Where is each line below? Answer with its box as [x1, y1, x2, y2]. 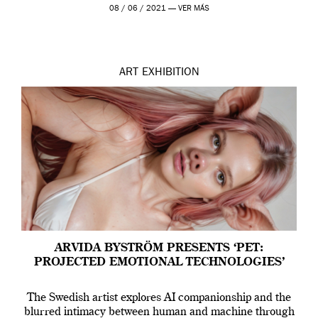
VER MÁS [177, 5, 209, 13]
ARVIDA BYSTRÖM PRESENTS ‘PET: [55, 243, 263, 255]
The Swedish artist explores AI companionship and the [27, 292, 291, 305]
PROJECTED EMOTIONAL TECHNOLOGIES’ [33, 257, 285, 269]
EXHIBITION [141, 67, 199, 79]
